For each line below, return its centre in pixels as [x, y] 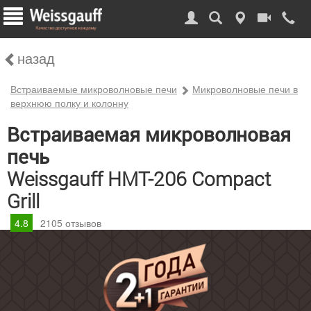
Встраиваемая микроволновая [149, 135]
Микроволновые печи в [245, 89]
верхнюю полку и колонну [69, 103]
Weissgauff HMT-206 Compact [139, 179]
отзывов [82, 223]
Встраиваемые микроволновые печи [94, 89]
